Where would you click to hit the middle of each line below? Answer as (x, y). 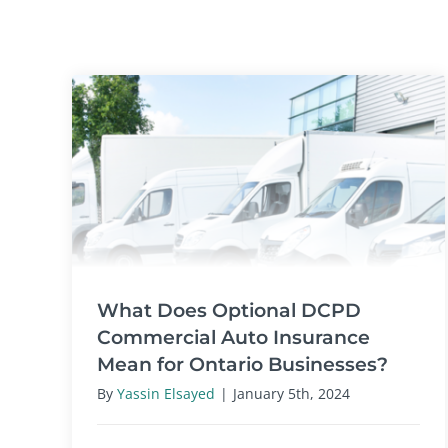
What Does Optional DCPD (229, 309)
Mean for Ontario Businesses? (242, 363)
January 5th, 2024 (291, 393)
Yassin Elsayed (166, 393)
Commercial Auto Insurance (233, 336)
